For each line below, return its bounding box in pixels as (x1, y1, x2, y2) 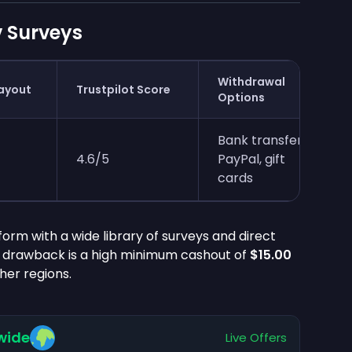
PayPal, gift (218, 149, 285, 168)
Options (218, 89, 265, 105)
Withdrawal (218, 73, 285, 90)
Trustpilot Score (76, 81, 170, 97)
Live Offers (225, 328, 287, 346)
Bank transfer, (218, 130, 305, 149)
